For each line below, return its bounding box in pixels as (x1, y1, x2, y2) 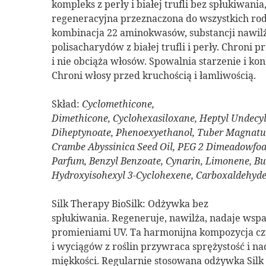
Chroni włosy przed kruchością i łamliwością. (52, 68, 256, 82)
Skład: (52, 97, 82, 110)
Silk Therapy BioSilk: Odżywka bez (52, 197, 208, 210)
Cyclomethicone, (82, 97, 154, 110)
